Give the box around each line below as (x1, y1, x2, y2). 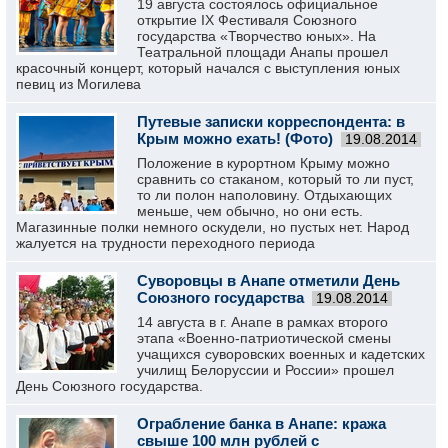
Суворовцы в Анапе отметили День (137, 272, 400, 289)
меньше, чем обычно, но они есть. (137, 203, 363, 219)
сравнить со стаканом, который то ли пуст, (137, 171, 414, 187)
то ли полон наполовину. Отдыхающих (137, 187, 392, 203)
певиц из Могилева (16, 76, 141, 92)
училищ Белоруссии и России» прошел (137, 362, 394, 378)
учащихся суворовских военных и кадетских (137, 346, 425, 362)
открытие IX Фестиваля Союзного (137, 12, 357, 28)
